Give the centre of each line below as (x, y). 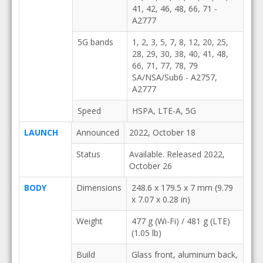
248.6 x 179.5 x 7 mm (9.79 (182, 188)
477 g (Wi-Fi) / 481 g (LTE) (181, 221)
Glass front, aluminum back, (184, 254)
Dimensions (99, 188)
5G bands (95, 42)
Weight (89, 221)
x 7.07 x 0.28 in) (161, 199)
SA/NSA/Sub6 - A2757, (174, 77)
